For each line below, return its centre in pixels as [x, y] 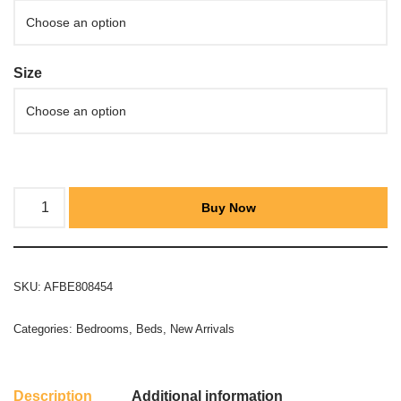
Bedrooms [102, 329]
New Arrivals [202, 329]
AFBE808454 [78, 287]
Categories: [45, 329]
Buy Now [228, 208]
